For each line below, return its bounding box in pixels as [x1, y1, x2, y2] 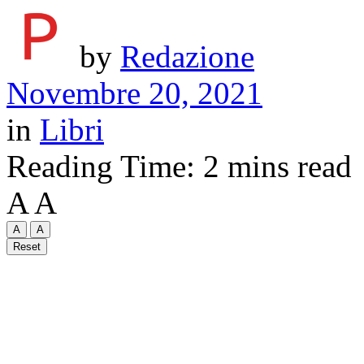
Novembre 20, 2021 [6, 76, 262, 111]
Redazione [120, 39, 254, 75]
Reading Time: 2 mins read [6, 149, 352, 184]
